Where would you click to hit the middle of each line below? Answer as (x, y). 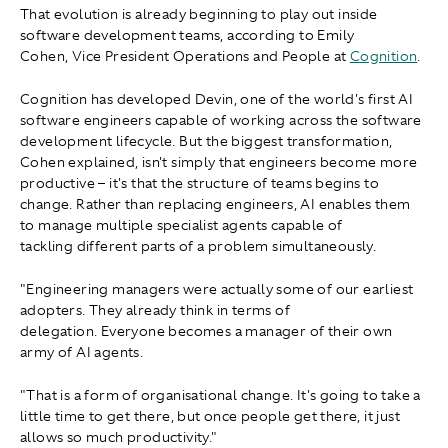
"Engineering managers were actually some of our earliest (217, 289)
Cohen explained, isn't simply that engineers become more (219, 162)
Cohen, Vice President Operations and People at (185, 56)
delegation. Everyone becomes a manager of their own (206, 331)
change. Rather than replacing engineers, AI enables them (215, 204)
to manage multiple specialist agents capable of (181, 225)
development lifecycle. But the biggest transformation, (206, 141)
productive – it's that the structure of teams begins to (199, 183)
